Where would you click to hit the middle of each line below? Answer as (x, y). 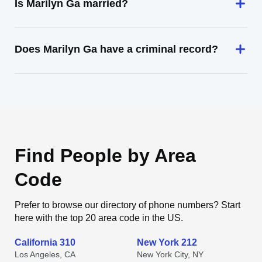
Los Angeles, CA (45, 254)
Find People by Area (105, 156)
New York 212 (167, 242)
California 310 (45, 242)
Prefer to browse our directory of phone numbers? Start (127, 205)
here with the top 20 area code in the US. (99, 218)
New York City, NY (170, 254)
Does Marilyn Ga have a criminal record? (116, 49)
